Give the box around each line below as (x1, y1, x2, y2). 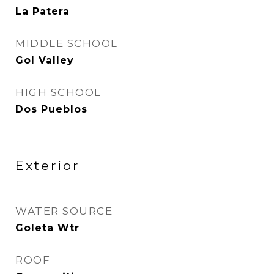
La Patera (15, 6, 70, 17)
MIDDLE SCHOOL (15, 37, 118, 50)
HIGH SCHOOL (15, 86, 102, 98)
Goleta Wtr (15, 222, 80, 234)
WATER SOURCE (15, 205, 113, 217)
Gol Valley (15, 54, 74, 66)
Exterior (15, 158, 80, 173)
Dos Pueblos (15, 103, 87, 115)
